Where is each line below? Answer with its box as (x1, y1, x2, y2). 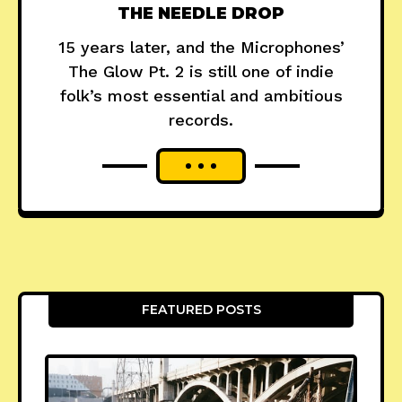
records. (169, 110, 233, 130)
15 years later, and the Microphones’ (57, 38, 345, 57)
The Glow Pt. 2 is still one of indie (68, 62, 334, 82)
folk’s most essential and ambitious (59, 86, 343, 106)
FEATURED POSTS (141, 301, 261, 319)
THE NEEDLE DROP (118, 4, 284, 24)
